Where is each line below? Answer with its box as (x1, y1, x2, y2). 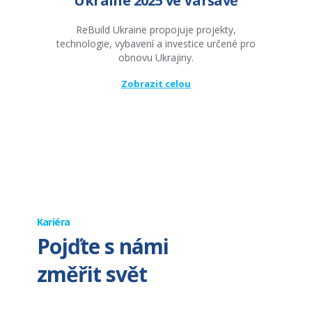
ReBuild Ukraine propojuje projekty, (75, 23, 236, 37)
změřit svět (36, 260, 147, 289)
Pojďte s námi (36, 232, 169, 261)
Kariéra (36, 215, 70, 229)
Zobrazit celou (120, 77, 191, 91)
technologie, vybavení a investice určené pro (56, 37, 256, 51)
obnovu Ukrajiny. (118, 51, 194, 65)
